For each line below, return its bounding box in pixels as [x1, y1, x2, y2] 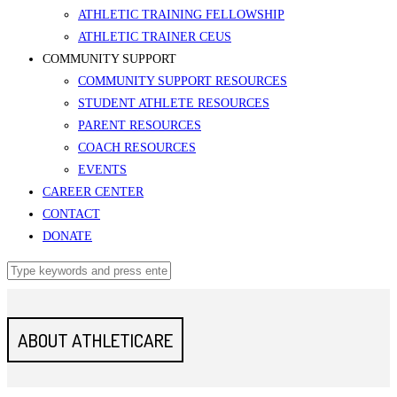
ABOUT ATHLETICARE [18, 328, 173, 353]
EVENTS [78, 163, 127, 176]
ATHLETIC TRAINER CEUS [78, 30, 231, 43]
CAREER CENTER [43, 185, 144, 198]
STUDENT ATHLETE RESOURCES [78, 97, 269, 110]
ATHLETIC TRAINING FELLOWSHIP [78, 8, 284, 21]
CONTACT [43, 207, 100, 221]
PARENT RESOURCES [78, 119, 201, 132]
